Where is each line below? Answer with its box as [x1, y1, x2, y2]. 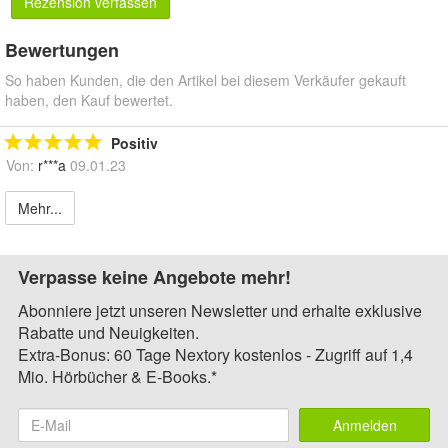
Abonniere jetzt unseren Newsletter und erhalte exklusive [18, 298, 422, 322]
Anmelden [332, 414, 397, 435]
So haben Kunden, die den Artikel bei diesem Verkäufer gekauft [5, 69, 406, 90]
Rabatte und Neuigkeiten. [18, 320, 199, 344]
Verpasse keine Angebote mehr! [18, 263, 291, 290]
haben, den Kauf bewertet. [5, 89, 173, 110]
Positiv [111, 132, 158, 153]
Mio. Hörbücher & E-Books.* [18, 364, 217, 388]
